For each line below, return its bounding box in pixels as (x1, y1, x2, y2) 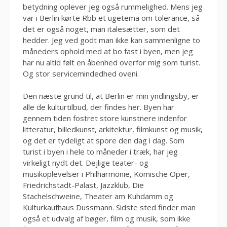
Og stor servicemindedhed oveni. (23, 68, 139, 79)
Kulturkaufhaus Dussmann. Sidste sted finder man (23, 202, 196, 213)
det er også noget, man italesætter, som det (23, 23, 180, 34)
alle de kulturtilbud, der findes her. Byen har (23, 102, 174, 112)
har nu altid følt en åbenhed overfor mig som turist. (23, 57, 200, 67)
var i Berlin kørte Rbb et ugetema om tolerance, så (23, 12, 200, 23)
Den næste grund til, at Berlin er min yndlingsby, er (23, 91, 199, 101)
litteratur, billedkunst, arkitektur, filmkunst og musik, (23, 124, 203, 135)
